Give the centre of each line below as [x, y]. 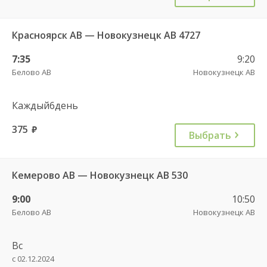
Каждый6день [45, 105]
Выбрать [210, 135]
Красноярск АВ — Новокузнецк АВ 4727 [106, 35]
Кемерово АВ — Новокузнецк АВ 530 [100, 175]
